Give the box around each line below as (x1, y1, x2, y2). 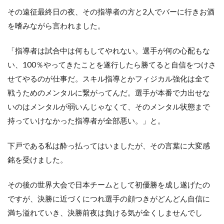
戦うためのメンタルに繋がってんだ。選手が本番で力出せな (7, 87, 210, 97)
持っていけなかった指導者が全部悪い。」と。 (7, 115, 165, 125)
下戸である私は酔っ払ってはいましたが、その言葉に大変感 (7, 140, 210, 150)
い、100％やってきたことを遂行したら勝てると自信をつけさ (7, 59, 216, 69)
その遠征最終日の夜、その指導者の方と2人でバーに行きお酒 (7, 6, 214, 16)
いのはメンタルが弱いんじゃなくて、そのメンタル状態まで (7, 101, 210, 111)
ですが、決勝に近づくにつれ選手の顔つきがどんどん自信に (7, 193, 210, 203)
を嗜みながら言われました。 (7, 20, 105, 30)
